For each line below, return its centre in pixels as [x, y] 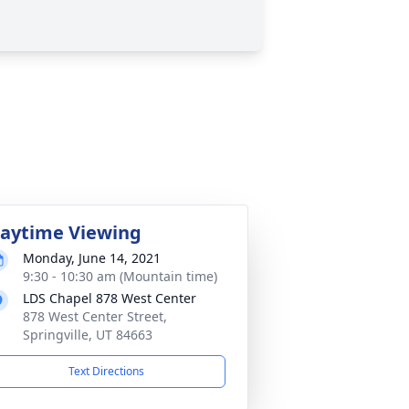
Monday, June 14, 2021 [92, 258]
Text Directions [106, 371]
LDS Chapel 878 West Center [110, 298]
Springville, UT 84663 [88, 335]
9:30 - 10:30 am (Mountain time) [120, 276]
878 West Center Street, [95, 316]
